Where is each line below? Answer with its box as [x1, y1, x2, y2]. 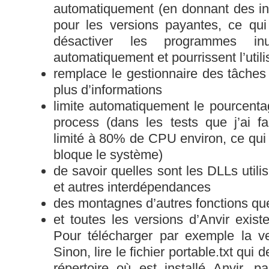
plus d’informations [53, 82, 162, 97]
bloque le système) [53, 147, 163, 162]
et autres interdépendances [53, 179, 211, 195]
